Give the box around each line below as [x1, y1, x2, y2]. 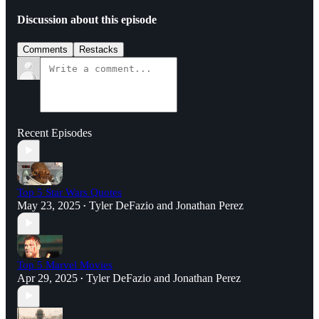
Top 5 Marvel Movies [17, 258, 113, 271]
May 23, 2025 [17, 199, 80, 211]
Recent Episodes [17, 126, 92, 139]
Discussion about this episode [17, 14, 157, 26]
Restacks [79, 43, 118, 55]
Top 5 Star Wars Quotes [17, 186, 122, 198]
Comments [23, 43, 68, 55]
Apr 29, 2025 [17, 271, 78, 284]
